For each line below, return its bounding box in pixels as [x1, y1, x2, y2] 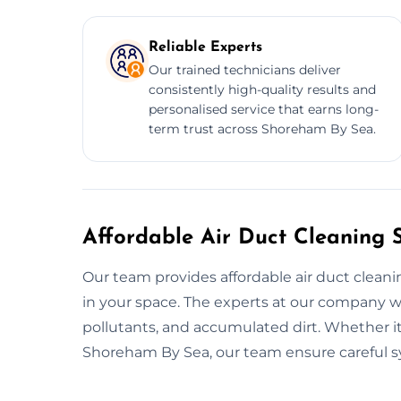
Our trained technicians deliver [149, 61, 341, 78]
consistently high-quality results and [149, 81, 376, 98]
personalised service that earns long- [149, 100, 379, 117]
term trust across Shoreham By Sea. [149, 120, 376, 137]
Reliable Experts [149, 39, 262, 55]
